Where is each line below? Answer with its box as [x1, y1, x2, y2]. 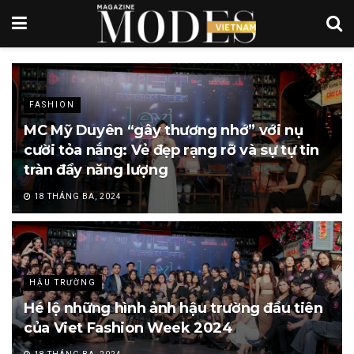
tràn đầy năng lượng [24, 161, 168, 179]
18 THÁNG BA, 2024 [32, 192, 122, 201]
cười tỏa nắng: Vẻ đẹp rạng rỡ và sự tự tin [24, 141, 319, 159]
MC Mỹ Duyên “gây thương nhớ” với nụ [24, 122, 303, 139]
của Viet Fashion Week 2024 [24, 319, 233, 337]
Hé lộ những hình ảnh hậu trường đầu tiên [24, 299, 323, 317]
